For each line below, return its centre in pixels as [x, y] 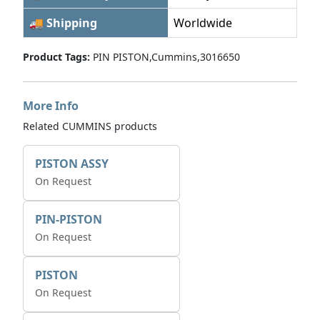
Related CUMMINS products [90, 126]
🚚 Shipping [63, 23]
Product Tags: [56, 57]
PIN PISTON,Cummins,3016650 [165, 57]
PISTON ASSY [72, 164]
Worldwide [203, 23]
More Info [51, 106]
